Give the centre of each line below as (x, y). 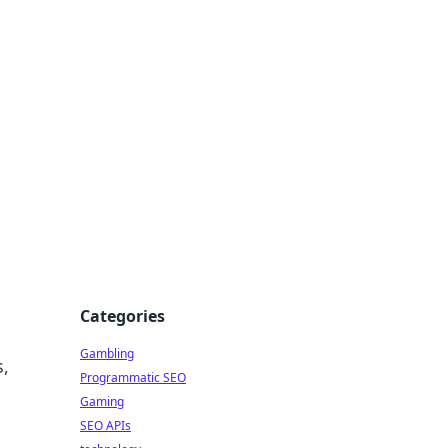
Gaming (102, 401)
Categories (122, 316)
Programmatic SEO (133, 377)
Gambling (107, 353)
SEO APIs (105, 425)
